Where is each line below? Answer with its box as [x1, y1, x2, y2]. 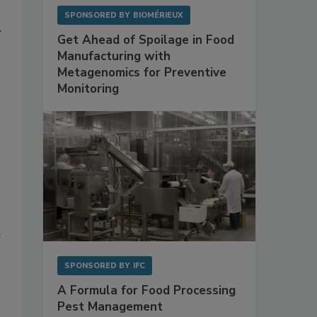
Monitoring [57, 81, 119, 98]
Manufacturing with [57, 48, 171, 65]
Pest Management [57, 298, 163, 315]
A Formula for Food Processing [57, 282, 236, 299]
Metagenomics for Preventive [57, 64, 226, 81]
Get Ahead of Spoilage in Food [57, 32, 234, 49]
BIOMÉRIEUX [133, 10, 183, 21]
